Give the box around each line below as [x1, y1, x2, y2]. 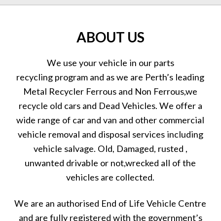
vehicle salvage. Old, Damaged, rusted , [33, 143, 187, 154]
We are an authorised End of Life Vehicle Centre [14, 198, 207, 209]
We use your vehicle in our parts [46, 57, 174, 69]
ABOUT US [76, 29, 145, 46]
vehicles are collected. [66, 172, 155, 183]
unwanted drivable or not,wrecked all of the [25, 157, 196, 169]
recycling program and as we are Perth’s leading [16, 72, 205, 83]
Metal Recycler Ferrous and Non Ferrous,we [23, 86, 198, 97]
